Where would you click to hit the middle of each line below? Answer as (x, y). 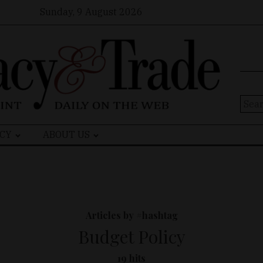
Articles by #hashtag (131, 215)
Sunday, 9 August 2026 (91, 11)
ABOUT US (67, 135)
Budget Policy (131, 237)
